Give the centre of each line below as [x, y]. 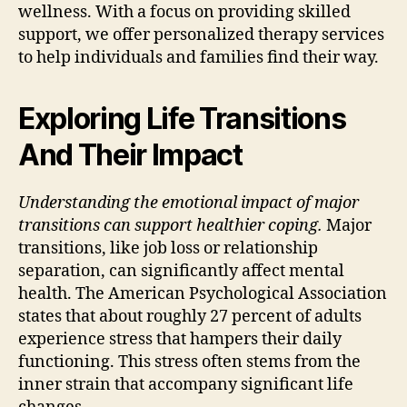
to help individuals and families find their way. [199, 57]
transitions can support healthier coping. [170, 225]
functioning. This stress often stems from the [189, 362]
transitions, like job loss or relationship [168, 248]
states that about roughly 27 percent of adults [190, 316]
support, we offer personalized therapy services [201, 35]
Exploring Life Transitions [182, 118]
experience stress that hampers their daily [180, 339]
